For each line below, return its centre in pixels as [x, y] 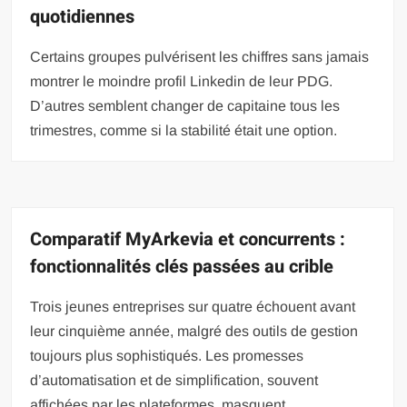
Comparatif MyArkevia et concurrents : [188, 239]
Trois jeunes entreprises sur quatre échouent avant [193, 306]
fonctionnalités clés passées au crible [182, 266]
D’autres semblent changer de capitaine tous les [185, 105]
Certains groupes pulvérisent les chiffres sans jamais [200, 56]
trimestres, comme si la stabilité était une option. [184, 130]
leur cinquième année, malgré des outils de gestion [194, 331]
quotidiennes [83, 16]
